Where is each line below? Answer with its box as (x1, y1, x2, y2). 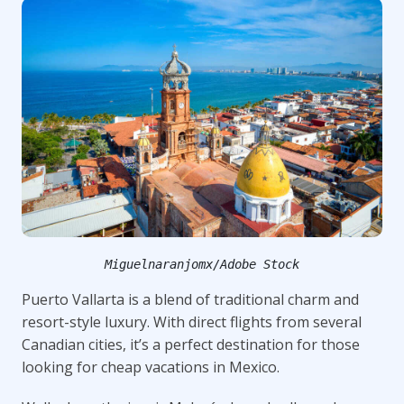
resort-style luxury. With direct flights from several (22, 312, 362, 333)
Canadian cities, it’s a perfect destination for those (22, 335, 360, 355)
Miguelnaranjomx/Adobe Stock (105, 257, 299, 272)
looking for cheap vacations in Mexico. (22, 357, 280, 378)
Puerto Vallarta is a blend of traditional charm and (22, 289, 359, 310)
